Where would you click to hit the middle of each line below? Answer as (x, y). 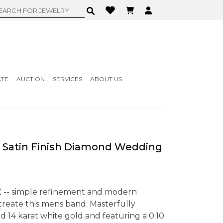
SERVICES (67, 79)
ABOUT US (106, 79)
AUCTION (30, 79)
